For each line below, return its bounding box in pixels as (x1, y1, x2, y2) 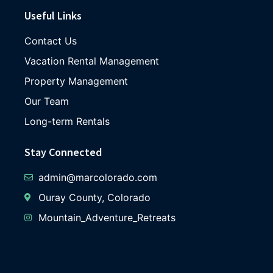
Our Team (24, 94, 69, 107)
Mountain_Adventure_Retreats (38, 211, 175, 224)
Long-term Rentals (24, 115, 110, 127)
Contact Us (24, 34, 77, 47)
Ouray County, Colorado (38, 191, 151, 204)
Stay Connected (24, 144, 102, 159)
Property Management (24, 74, 128, 87)
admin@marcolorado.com (38, 171, 157, 183)
